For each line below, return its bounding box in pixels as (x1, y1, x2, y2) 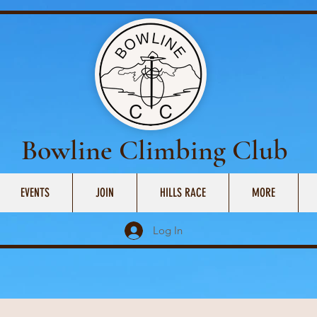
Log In (153, 224, 183, 237)
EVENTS (21, 185, 50, 200)
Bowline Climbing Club (21, 133, 288, 167)
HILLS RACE (160, 185, 206, 200)
